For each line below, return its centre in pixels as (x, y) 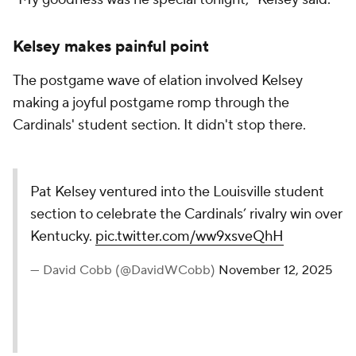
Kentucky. (63, 237)
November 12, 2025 (275, 271)
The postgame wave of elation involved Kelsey (158, 81)
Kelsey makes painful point (111, 47)
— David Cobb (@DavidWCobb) (124, 271)
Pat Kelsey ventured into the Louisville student (177, 192)
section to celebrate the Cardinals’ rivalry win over (186, 215)
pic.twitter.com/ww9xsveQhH (190, 237)
